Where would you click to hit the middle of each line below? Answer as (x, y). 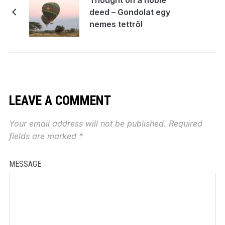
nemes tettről (116, 24)
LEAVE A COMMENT (60, 100)
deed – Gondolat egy (130, 12)
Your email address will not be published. (87, 123)
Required (185, 123)
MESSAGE (25, 164)
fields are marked (44, 136)
